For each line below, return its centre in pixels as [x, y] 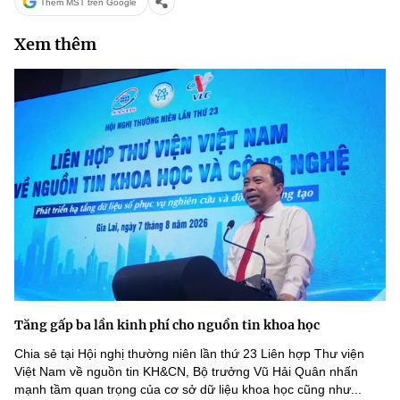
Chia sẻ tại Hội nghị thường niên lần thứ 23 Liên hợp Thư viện [189, 354]
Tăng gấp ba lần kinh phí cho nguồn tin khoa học [167, 325]
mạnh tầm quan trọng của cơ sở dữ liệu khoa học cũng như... [188, 389]
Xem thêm [55, 44]
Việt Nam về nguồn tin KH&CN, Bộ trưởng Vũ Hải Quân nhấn [186, 371]
